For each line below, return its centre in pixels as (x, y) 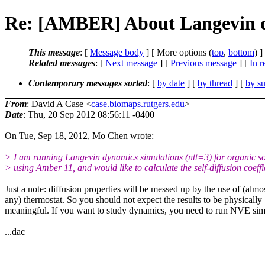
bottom (241, 52)
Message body (117, 52)
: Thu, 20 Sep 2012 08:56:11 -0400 (89, 114)
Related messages (62, 63)
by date (171, 83)
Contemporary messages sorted (88, 83)
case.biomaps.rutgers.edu (138, 104)
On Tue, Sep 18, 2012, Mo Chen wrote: (79, 135)
